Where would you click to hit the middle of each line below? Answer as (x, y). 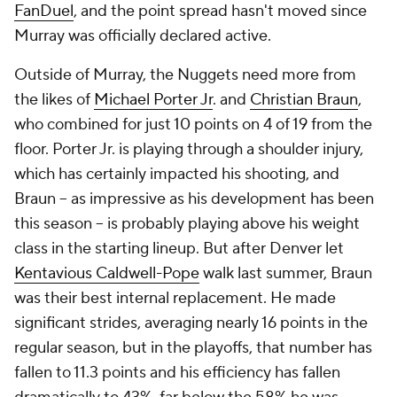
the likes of (54, 100)
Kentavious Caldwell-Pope (107, 274)
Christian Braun (304, 100)
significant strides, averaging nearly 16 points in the (191, 323)
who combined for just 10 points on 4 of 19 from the (193, 125)
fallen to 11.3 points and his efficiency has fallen (177, 373)
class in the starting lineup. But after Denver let (179, 249)
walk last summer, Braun (286, 274)
